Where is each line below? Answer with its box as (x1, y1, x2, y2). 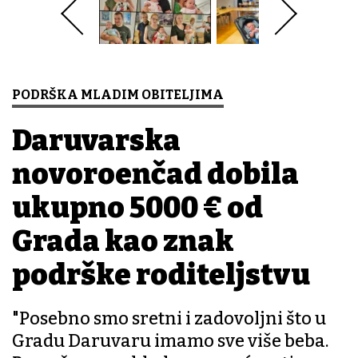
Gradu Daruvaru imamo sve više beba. (12, 330, 328, 352)
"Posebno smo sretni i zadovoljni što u (12, 308, 326, 330)
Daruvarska (12, 123, 181, 159)
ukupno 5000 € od (12, 190, 263, 226)
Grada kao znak (12, 224, 234, 260)
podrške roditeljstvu (12, 257, 310, 293)
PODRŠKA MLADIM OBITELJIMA (12, 87, 224, 103)
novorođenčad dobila (12, 157, 299, 193)
